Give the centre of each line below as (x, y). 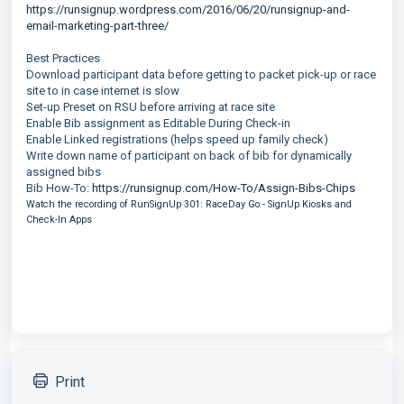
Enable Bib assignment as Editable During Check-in (158, 123)
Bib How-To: (59, 188)
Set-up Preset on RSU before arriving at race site (151, 107)
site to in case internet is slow (103, 91)
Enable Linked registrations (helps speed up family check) (177, 139)
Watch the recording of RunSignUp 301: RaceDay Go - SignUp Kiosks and (189, 204)
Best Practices (63, 58)
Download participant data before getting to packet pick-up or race (201, 74)
